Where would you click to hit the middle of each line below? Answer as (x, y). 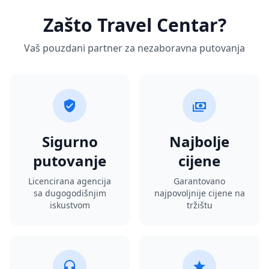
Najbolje (199, 141)
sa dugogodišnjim (70, 193)
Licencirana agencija (70, 181)
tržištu (199, 205)
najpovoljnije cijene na (199, 193)
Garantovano (199, 181)
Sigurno (70, 141)
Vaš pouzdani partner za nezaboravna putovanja (134, 48)
